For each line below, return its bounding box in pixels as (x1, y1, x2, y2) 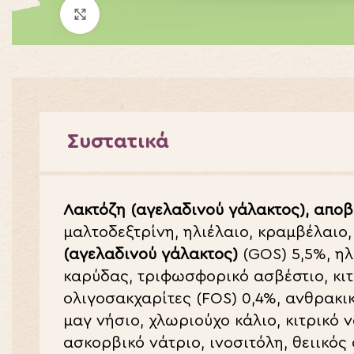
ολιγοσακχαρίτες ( (63, 291, 201, 307)
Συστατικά (67, 131, 169, 152)
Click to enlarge (100, 8, 181, 21)
